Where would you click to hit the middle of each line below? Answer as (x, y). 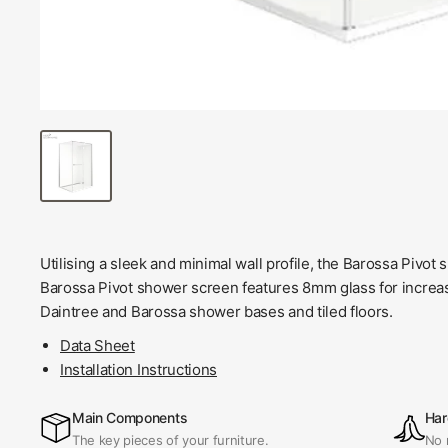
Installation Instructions (138, 369)
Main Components (130, 417)
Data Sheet (97, 345)
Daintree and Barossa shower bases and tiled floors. (216, 311)
